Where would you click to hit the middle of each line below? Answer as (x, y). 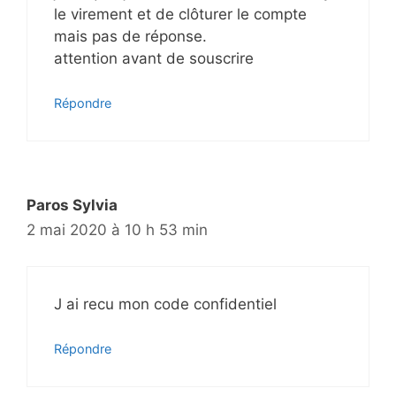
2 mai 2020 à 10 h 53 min (117, 230)
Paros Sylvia (72, 206)
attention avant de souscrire (154, 58)
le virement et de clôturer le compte (180, 14)
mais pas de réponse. (130, 36)
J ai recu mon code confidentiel (165, 304)
